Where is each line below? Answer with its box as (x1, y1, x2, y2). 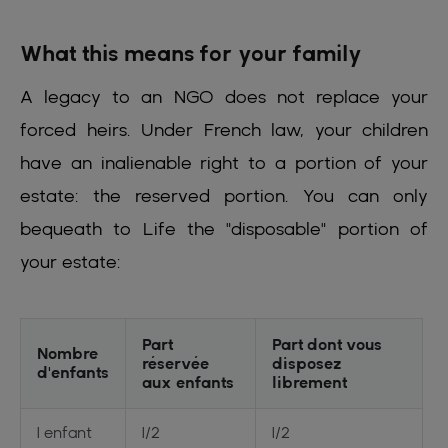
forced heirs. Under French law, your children (20, 118, 428, 140)
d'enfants (37, 362, 109, 382)
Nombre (37, 343, 98, 363)
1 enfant (37, 422, 92, 442)
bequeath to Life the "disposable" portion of (20, 217, 428, 239)
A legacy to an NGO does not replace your (20, 85, 428, 107)
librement (272, 372, 347, 392)
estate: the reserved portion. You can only (20, 184, 428, 206)
